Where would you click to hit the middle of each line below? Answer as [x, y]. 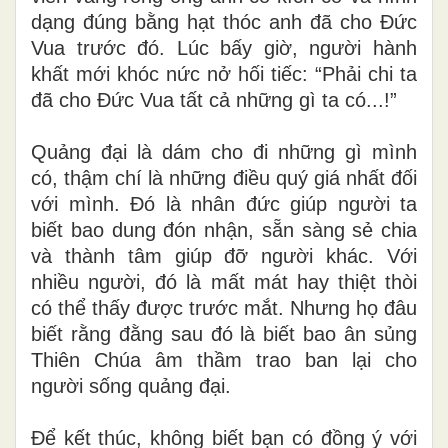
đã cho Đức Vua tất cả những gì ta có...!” [214, 99]
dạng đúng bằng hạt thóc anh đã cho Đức [224, 21]
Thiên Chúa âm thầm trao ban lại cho [224, 359]
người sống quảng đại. [131, 385]
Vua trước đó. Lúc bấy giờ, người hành [224, 47]
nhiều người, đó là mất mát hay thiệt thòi [224, 281]
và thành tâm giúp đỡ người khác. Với [224, 255]
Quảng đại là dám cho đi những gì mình [224, 151]
